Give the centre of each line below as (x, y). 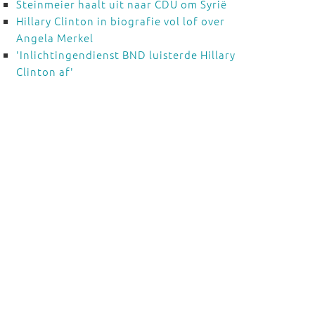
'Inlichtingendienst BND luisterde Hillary (126, 54)
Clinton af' (45, 71)
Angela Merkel (54, 38)
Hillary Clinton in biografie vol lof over (120, 21)
